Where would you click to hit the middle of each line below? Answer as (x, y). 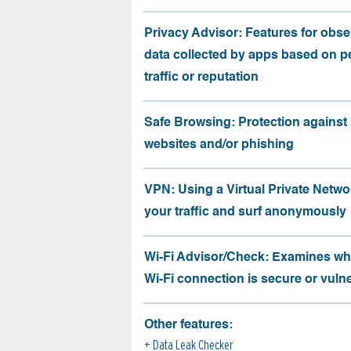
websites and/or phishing (219, 145)
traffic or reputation (201, 77)
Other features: (188, 325)
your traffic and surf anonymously (245, 212)
